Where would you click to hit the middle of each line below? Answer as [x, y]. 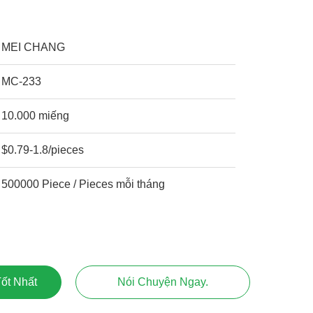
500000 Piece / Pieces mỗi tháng [83, 184]
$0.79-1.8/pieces [43, 150]
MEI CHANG [34, 47]
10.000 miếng [36, 116]
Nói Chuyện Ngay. [162, 282]
